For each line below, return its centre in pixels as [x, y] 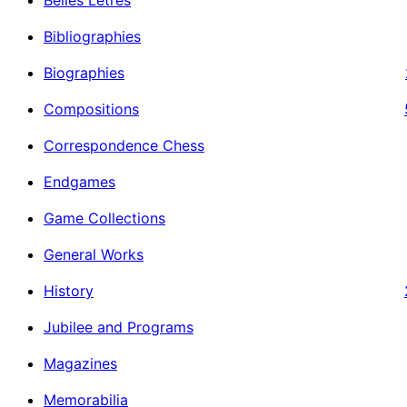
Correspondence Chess [124, 145]
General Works [94, 254]
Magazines [80, 363]
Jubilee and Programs [119, 327]
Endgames [79, 181]
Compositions [91, 109]
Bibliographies [92, 36]
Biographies [84, 72]
